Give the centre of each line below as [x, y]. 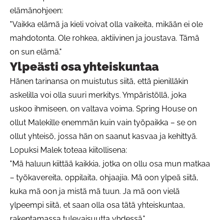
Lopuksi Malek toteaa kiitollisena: [69, 150]
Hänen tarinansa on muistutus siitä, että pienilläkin [99, 81]
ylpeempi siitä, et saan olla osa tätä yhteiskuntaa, [97, 205]
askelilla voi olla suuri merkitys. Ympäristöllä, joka [98, 95]
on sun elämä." [36, 52]
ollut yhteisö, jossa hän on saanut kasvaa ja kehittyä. [104, 136]
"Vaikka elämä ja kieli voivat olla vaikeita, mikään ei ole [106, 24]
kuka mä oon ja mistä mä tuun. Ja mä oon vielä [95, 191]
